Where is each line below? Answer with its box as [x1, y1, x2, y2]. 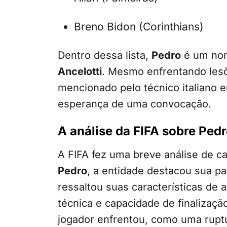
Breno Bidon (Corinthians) [74, 20, 204, 33]
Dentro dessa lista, [58, 49, 152, 62]
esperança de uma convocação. [58, 98, 211, 110]
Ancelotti [58, 65, 102, 78]
